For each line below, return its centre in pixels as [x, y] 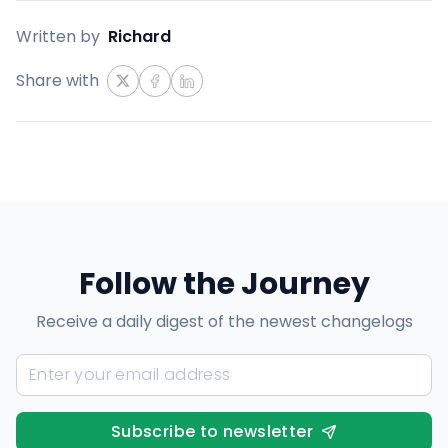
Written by [58, 36]
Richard [139, 36]
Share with [57, 80]
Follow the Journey [224, 284]
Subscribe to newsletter [212, 431]
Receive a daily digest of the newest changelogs [224, 321]
